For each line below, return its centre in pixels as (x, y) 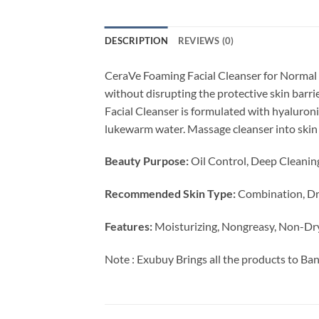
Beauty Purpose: (147, 161)
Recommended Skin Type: (170, 194)
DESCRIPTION (136, 40)
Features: (129, 226)
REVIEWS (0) (206, 40)
